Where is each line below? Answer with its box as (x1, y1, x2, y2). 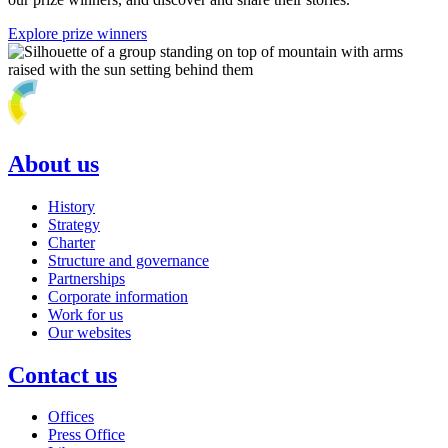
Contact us (8, 361, 117, 388)
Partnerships (48, 269, 125, 287)
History (48, 197, 95, 215)
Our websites (48, 323, 131, 341)
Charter (48, 233, 95, 251)
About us (8, 150, 99, 177)
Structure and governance (48, 251, 209, 269)
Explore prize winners (8, 24, 147, 42)
